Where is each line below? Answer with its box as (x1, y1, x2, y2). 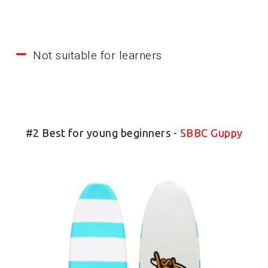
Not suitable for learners (33, 48, 162, 63)
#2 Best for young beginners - (25, 127, 180, 139)
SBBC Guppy (179, 127, 243, 139)
